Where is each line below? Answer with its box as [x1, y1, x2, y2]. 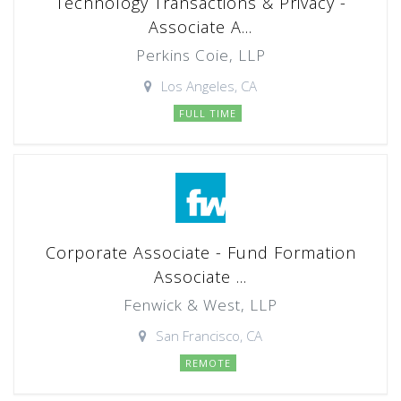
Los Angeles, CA [161, 77, 257, 95]
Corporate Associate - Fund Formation [45, 242, 356, 263]
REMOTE [184, 356, 231, 370]
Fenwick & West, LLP [124, 294, 277, 315]
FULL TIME [179, 107, 236, 120]
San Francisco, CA [156, 327, 262, 345]
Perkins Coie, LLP [135, 45, 266, 65]
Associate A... [149, 16, 252, 38]
